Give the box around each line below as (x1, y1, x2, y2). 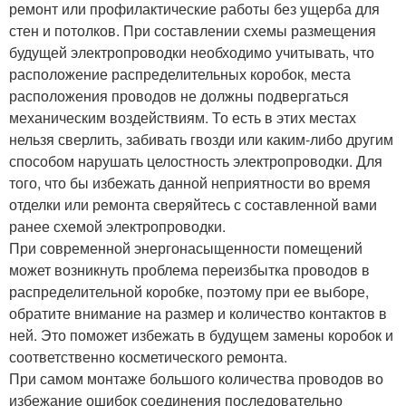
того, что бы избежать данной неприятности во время (9, 172, 371, 194)
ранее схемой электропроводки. (9, 216, 226, 237)
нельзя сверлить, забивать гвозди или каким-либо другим (9, 129, 393, 150)
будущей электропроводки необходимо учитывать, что (9, 42, 374, 63)
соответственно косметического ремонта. (9, 346, 287, 368)
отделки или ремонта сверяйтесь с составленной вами (9, 194, 377, 216)
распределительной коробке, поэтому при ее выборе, (9, 281, 369, 303)
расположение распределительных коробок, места (9, 63, 351, 85)
